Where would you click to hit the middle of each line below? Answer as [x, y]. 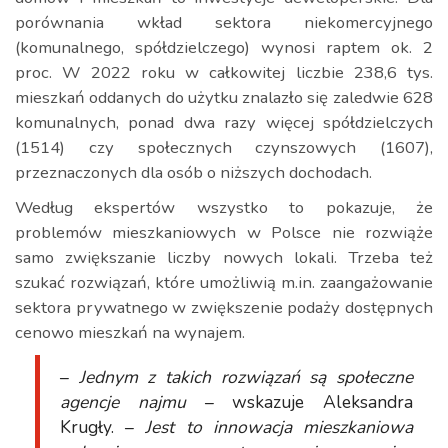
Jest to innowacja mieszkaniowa [274, 427]
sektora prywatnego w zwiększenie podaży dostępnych [224, 307]
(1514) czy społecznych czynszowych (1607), [224, 147]
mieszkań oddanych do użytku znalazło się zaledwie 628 [224, 97]
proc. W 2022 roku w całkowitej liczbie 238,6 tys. [224, 72]
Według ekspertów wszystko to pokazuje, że [224, 207]
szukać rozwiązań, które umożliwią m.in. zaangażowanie [224, 282]
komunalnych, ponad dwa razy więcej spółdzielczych [224, 122]
